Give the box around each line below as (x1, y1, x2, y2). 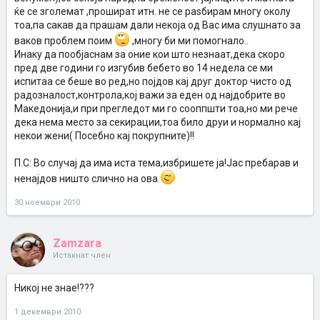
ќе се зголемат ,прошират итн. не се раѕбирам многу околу (14, 6, 291, 17)
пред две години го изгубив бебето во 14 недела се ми (14, 62, 273, 74)
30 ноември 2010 (14, 198, 80, 207)
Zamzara (53, 236, 101, 250)
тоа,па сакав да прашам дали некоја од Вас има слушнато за (14, 19, 301, 31)
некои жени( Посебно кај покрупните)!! (14, 130, 194, 141)
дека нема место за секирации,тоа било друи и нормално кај (14, 116, 301, 128)
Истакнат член (53, 251, 111, 260)
